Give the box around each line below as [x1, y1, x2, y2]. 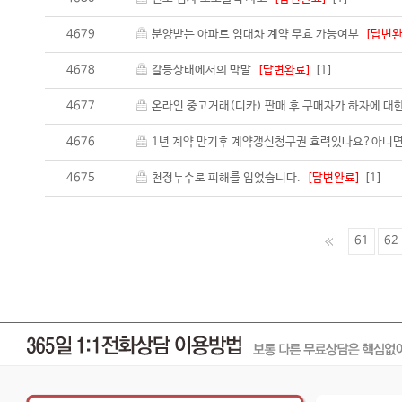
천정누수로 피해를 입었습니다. [152, 171, 307, 185]
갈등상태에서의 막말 [152, 64, 258, 77]
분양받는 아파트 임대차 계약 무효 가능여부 [152, 28, 365, 41]
